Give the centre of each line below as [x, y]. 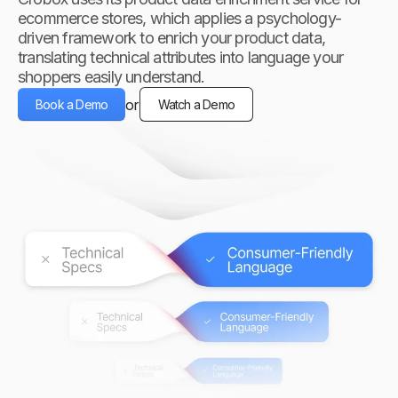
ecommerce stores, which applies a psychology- [180, 18]
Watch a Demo [196, 104]
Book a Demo [72, 104]
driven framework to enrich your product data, [172, 38]
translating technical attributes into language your [181, 57]
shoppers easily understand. [111, 77]
